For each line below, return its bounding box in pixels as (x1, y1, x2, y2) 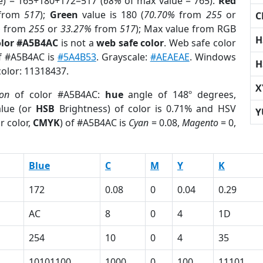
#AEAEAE (150, 50, 190, 63)
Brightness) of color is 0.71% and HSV (55, 102, 236, 115)
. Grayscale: (96, 50, 150, 63)
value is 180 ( (77, 8, 144, 21)
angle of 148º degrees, (123, 88, 236, 101)
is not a (58, 36, 97, 49)
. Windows (189, 50, 236, 63)
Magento (181, 116, 218, 129)
